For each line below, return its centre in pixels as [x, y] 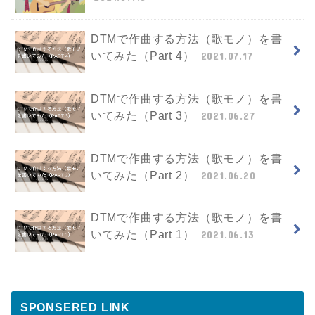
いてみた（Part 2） [144, 175]
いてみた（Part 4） [144, 56]
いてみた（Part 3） [144, 116]
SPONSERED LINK [75, 307]
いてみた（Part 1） [144, 235]
